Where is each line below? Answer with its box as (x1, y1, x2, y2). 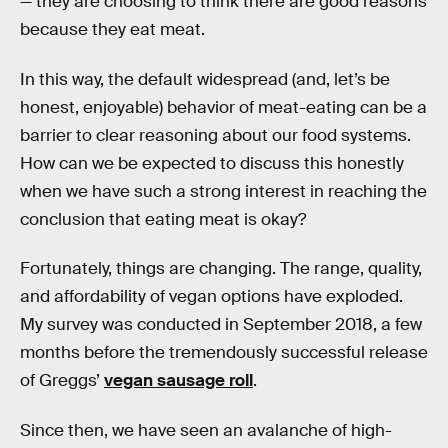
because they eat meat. (20, 18, 205, 40)
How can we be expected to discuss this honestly (20, 152, 404, 174)
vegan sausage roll (104, 370, 253, 392)
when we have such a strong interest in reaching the (20, 180, 427, 202)
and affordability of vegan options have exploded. (20, 286, 403, 308)
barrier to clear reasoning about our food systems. (20, 124, 411, 146)
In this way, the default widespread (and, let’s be (20, 68, 390, 90)
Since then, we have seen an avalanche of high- (20, 419, 392, 441)
